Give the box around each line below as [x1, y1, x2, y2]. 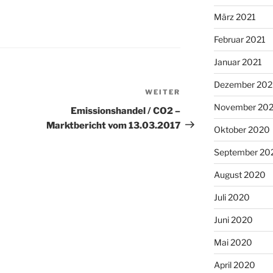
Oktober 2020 [213, 124, 270, 135]
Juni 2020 [213, 214, 253, 225]
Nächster [180, 87, 224, 99]
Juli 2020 [213, 192, 250, 203]
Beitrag [180, 102, 216, 114]
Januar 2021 [213, 57, 262, 68]
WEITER [145, 87, 181, 96]
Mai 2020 [213, 237, 252, 248]
